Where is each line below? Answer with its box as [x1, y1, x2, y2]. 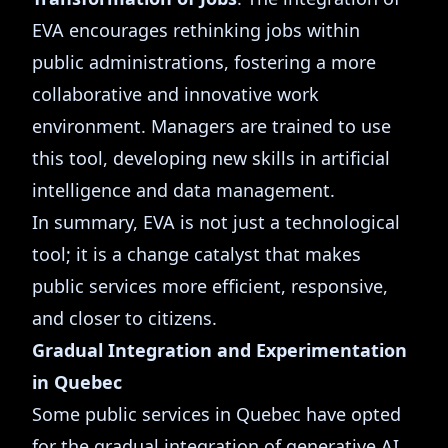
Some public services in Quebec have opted [32, 402, 401, 426]
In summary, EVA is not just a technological [32, 210, 400, 234]
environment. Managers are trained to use [32, 114, 391, 138]
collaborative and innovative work [32, 82, 319, 106]
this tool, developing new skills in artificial [32, 146, 390, 170]
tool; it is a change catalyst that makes [32, 242, 361, 266]
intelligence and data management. [32, 178, 335, 202]
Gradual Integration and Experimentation [32, 338, 407, 362]
